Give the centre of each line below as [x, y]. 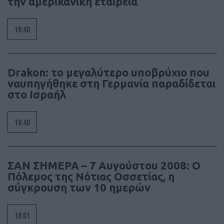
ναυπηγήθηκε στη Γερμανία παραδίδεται [111, 83]
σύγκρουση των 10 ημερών [79, 187]
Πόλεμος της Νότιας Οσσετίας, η [91, 176]
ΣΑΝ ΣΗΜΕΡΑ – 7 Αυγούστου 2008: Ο [104, 165]
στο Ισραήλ [37, 94]
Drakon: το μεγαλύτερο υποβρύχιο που [108, 72]
